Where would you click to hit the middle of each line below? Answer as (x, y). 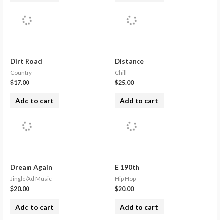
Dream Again (31, 167)
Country (21, 72)
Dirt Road (27, 61)
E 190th (127, 167)
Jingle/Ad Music (31, 178)
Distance (129, 61)
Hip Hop (125, 178)
